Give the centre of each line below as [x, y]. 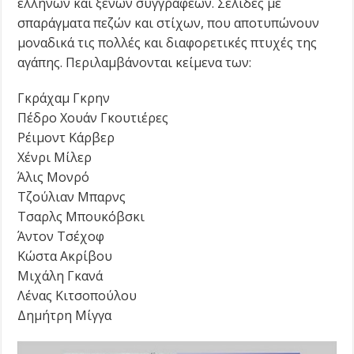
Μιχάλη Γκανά [60, 275]
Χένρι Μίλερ [55, 157]
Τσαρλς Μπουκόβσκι [81, 216]
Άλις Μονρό [54, 177]
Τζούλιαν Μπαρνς [72, 196]
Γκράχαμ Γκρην [64, 98]
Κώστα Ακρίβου [65, 256]
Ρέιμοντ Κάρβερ [66, 137]
